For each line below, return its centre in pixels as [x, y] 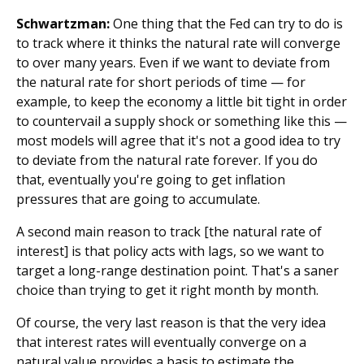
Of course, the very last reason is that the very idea [171, 323]
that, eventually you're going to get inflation [151, 180]
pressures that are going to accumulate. [138, 199]
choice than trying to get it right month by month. [167, 290]
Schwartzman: [63, 24]
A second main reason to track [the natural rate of [169, 232]
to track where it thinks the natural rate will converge [178, 43]
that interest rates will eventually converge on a [161, 342]
